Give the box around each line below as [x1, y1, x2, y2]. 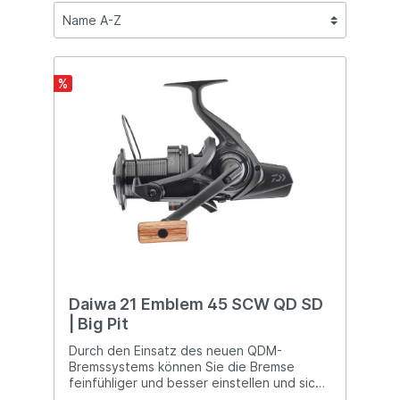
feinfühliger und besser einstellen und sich [69, 375, 322, 391]
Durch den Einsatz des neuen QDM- [69, 343, 282, 359]
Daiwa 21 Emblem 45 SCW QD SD [69, 295, 323, 314]
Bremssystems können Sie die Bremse [69, 359, 295, 375]
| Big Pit [69, 314, 129, 334]
